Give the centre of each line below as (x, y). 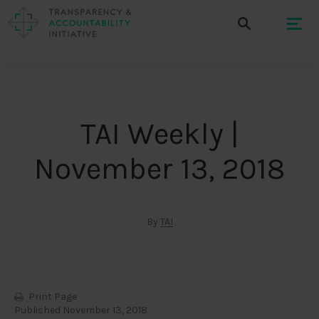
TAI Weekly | (159, 134)
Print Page (52, 297)
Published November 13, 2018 (81, 310)
